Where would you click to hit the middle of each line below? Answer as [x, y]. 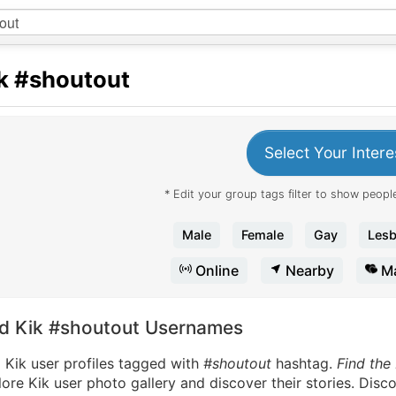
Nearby [308, 270]
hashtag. [304, 363]
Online [215, 270]
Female [263, 235]
